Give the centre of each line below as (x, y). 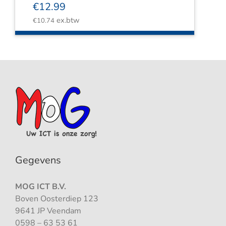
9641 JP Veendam (48, 211)
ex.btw (67, 20)
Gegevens (38, 160)
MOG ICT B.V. (40, 187)
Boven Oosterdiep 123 (56, 199)
